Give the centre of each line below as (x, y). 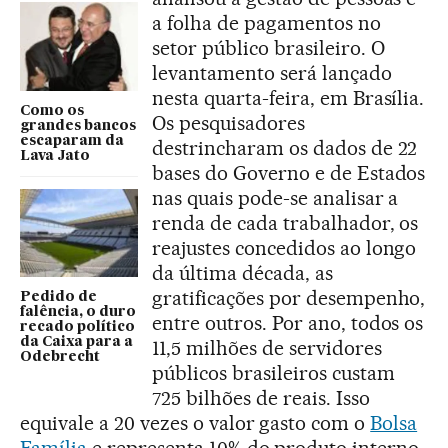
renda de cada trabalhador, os (285, 222)
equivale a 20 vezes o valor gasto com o (195, 422)
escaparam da (72, 140)
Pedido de (58, 297)
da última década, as (242, 272)
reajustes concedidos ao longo (284, 247)
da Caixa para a (76, 342)
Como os (52, 110)
